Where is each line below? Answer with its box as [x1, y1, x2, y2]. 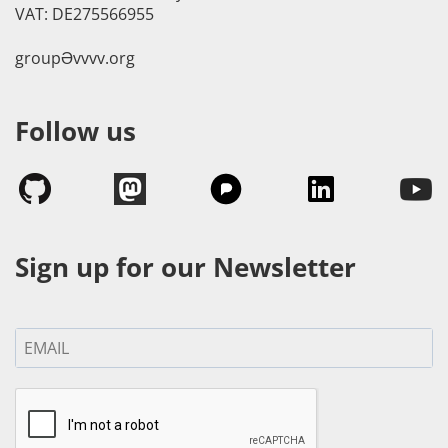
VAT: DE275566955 [15, 3, 154, 26]
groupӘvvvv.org [15, 47, 135, 70]
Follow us [15, 114, 136, 150]
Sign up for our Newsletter [15, 249, 356, 285]
